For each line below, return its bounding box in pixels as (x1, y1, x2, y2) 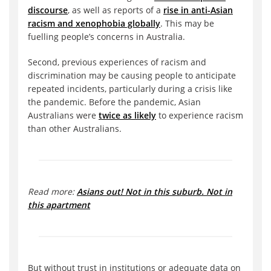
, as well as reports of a (68, 4, 163, 16)
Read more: (28, 186, 77, 198)
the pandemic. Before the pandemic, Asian (28, 96, 201, 108)
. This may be (160, 18, 214, 30)
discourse (28, 4, 68, 16)
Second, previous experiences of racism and (28, 56, 206, 68)
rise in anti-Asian (163, 4, 233, 16)
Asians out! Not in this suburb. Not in (77, 186, 232, 198)
